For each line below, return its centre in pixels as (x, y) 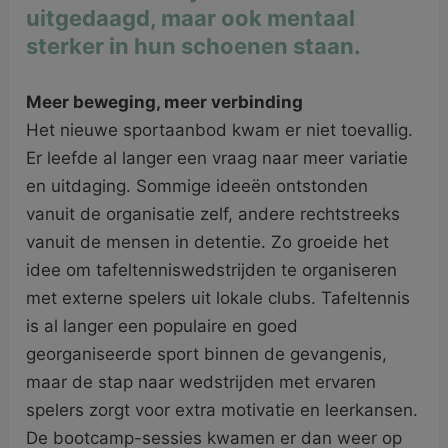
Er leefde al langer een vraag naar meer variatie (217, 157)
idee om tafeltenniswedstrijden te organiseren (212, 269)
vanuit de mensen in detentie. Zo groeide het (208, 241)
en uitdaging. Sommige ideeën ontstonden (197, 185)
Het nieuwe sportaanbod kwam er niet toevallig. (220, 129)
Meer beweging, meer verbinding (165, 101)
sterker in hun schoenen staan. (194, 45)
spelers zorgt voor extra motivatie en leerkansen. (222, 409)
